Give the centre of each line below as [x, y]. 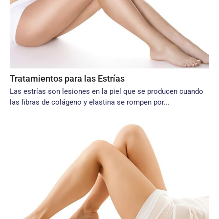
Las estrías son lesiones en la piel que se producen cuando [107, 91]
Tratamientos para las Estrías [67, 78]
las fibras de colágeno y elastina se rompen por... [90, 102]
